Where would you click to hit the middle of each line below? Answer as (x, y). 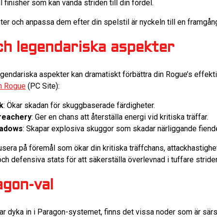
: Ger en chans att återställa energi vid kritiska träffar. (120, 117)
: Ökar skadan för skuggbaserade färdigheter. (79, 105)
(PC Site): (43, 86)
